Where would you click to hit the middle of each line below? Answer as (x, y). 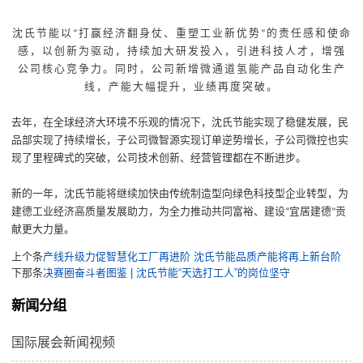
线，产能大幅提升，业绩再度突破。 (181, 87)
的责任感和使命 (309, 34)
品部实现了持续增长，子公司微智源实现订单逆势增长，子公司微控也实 (180, 141)
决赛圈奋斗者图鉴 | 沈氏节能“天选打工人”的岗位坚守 (167, 272)
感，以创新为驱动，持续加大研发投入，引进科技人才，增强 (181, 51)
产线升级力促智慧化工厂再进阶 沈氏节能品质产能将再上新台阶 (192, 256)
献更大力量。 (43, 230)
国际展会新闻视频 (64, 342)
